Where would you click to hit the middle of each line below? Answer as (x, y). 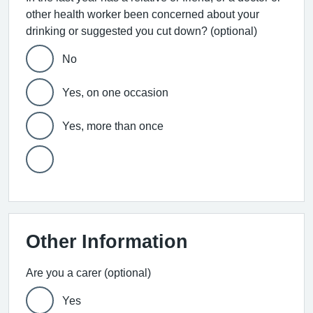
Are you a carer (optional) (88, 272)
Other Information (107, 241)
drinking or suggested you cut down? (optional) (234, 31)
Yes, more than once (113, 126)
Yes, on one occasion (115, 92)
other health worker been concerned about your (143, 14)
